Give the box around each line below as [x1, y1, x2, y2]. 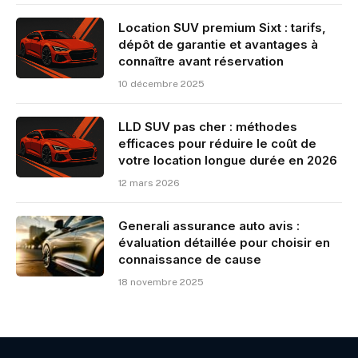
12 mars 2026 [118, 177, 180, 189]
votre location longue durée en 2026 [118, 153, 337, 169]
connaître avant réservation [118, 54, 284, 70]
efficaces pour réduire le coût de [118, 136, 316, 152]
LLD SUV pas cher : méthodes [118, 119, 297, 135]
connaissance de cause [118, 252, 261, 268]
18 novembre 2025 [118, 276, 204, 288]
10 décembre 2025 [118, 78, 205, 90]
